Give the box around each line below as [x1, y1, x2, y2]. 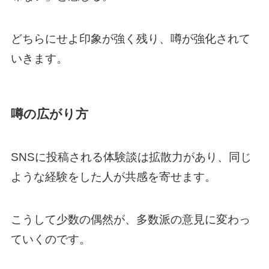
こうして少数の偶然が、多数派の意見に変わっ [10, 213, 250, 226]
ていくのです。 [10, 232, 91, 246]
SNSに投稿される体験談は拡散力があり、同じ [10, 151, 252, 164]
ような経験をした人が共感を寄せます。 [10, 171, 216, 184]
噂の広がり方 [10, 106, 88, 121]
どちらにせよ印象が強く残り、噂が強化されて [10, 32, 250, 45]
